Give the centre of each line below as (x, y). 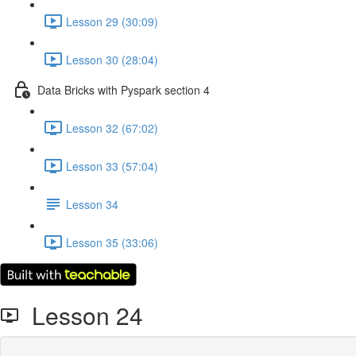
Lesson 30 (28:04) (112, 59)
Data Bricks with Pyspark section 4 (124, 89)
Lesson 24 (81, 315)
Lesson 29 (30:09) (112, 21)
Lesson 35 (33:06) (112, 242)
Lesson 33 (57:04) (112, 166)
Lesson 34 (92, 204)
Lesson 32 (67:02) (112, 128)
